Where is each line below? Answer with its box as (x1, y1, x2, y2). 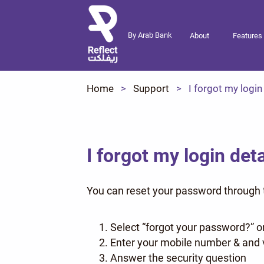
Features (233, 31, 262, 40)
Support (133, 82, 169, 94)
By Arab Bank (128, 31, 172, 40)
